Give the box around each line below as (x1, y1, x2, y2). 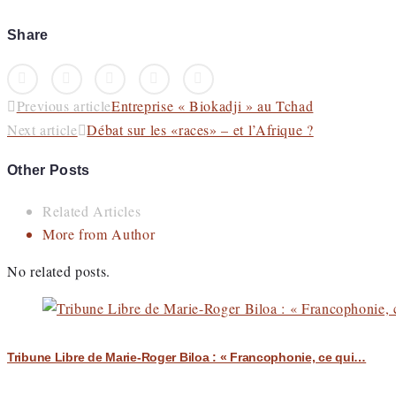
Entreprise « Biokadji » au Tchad (110, 96, 314, 116)
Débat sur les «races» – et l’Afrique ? (87, 120, 314, 140)
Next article (7, 120, 78, 140)
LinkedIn (171, 65, 223, 82)
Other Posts (7, 163, 90, 179)
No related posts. (7, 261, 110, 280)
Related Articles (42, 201, 141, 220)
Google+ (128, 65, 176, 82)
